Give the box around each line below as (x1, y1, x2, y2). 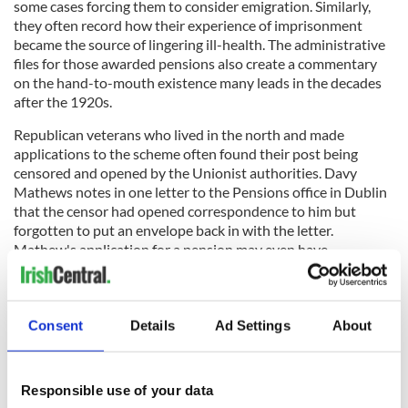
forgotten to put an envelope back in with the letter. (14, 220, 333, 239)
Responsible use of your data (21, 382, 213, 398)
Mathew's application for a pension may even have (14, 240, 328, 258)
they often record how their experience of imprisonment (14, 15, 362, 34)
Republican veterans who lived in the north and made (14, 125, 344, 143)
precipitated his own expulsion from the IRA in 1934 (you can (14, 259, 393, 277)
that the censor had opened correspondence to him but (14, 201, 356, 219)
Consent (28, 317, 83, 333)
